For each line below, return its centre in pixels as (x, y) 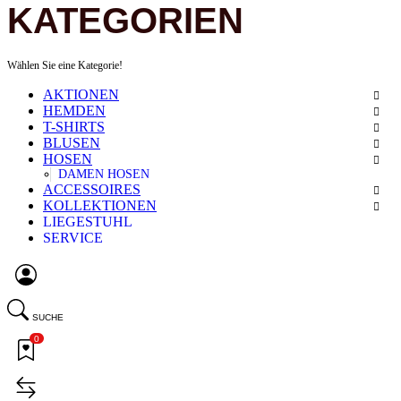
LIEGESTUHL (88, 221)
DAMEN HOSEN (104, 174)
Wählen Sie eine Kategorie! (65, 65)
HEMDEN (74, 110)
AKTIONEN (81, 94)
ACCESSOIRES (92, 189)
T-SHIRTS (74, 126)
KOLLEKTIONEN (100, 205)
